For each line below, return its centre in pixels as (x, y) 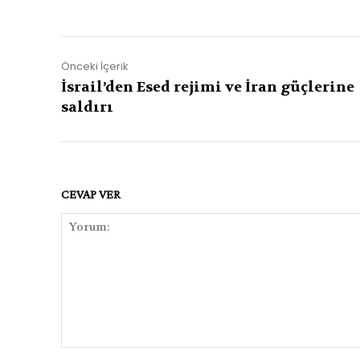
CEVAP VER (91, 194)
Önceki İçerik (95, 67)
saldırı (87, 108)
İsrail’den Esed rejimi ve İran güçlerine (208, 88)
